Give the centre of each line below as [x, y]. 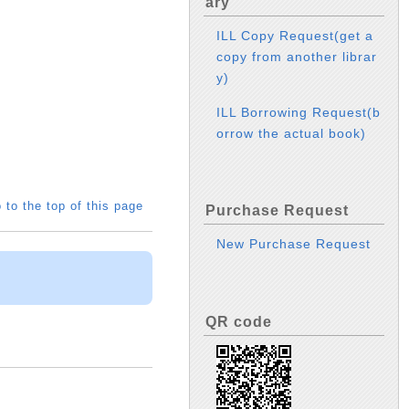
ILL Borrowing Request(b [299, 112]
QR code [239, 321]
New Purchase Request [294, 244]
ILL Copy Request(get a [295, 36]
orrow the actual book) [292, 133]
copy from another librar [297, 57]
